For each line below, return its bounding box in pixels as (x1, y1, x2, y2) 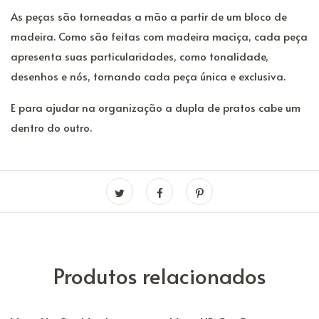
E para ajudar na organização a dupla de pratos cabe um (11, 99, 300, 115)
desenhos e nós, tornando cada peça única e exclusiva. (11, 68, 286, 83)
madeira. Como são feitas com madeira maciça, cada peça (11, 28, 308, 43)
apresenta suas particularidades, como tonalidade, (11, 48, 268, 63)
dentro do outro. (11, 119, 92, 135)
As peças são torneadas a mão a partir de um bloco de (11, 8, 287, 23)
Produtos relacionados (53, 260, 266, 290)
